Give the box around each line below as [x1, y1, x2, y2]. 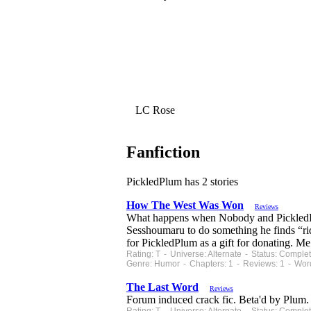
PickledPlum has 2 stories [126, 176, 238, 188]
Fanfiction [126, 143, 200, 162]
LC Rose [133, 104, 175, 117]
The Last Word [126, 281, 199, 294]
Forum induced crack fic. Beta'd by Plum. [126, 294, 309, 306]
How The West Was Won [126, 199, 244, 212]
